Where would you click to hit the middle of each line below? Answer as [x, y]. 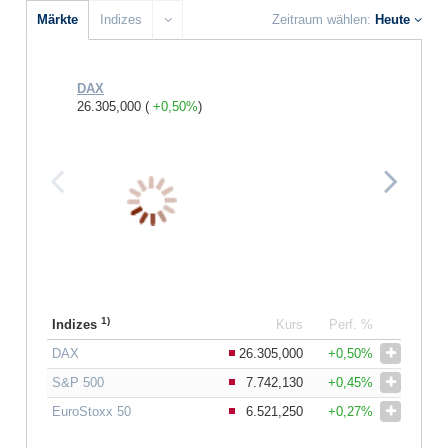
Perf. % [351, 324]
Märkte [57, 19]
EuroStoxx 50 [91, 411]
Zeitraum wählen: [321, 19]
